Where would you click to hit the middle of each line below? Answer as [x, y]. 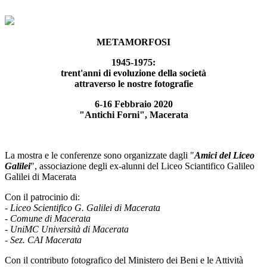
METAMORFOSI [133, 42]
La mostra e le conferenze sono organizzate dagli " [100, 156]
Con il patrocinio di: [42, 197]
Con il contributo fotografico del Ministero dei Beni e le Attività [124, 260]
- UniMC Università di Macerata [67, 229]
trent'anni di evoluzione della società [133, 73]
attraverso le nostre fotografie [133, 84]
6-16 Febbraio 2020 [133, 104]
